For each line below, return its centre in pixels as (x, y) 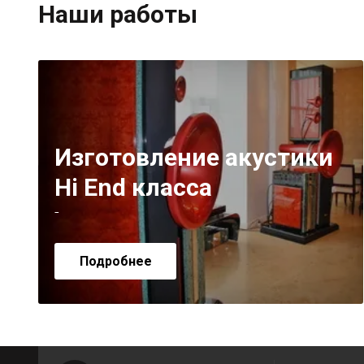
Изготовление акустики (194, 157)
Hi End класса (133, 187)
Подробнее (115, 261)
